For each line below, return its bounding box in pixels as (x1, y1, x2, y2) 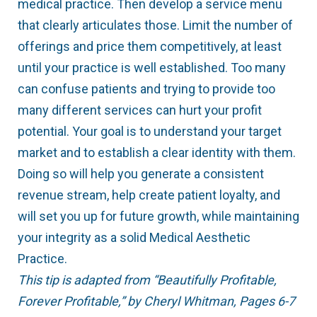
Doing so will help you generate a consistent (18, 166, 264, 182)
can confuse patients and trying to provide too (18, 81, 275, 97)
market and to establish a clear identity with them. (18, 145, 296, 161)
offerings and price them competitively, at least (18, 39, 282, 54)
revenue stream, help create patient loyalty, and (18, 188, 280, 203)
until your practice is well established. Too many (18, 60, 286, 76)
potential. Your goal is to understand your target (18, 124, 282, 139)
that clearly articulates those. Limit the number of (18, 18, 293, 33)
